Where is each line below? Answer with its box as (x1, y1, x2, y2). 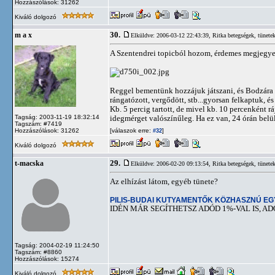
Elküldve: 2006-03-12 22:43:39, (131, 32, 212, 39)
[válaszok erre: (110, 127, 151, 134)
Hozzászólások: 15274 (15, 255, 79, 262)
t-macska (15, 160, 44, 167)
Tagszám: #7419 (15, 120, 62, 127)
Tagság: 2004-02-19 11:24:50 (15, 242, 99, 249)
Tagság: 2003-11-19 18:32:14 (15, 114, 99, 120)
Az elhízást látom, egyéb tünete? (110, 177, 218, 186)
